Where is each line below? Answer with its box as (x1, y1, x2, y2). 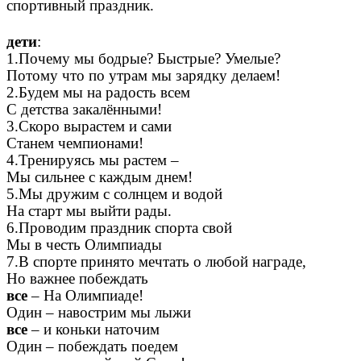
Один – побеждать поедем (6, 337, 178, 355)
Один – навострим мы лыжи (6, 303, 191, 321)
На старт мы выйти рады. (6, 201, 172, 219)
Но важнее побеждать (6, 269, 148, 287)
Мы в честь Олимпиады (6, 235, 162, 253)
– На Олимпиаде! (27, 286, 143, 304)
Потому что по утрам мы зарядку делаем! (6, 66, 280, 84)
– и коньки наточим (27, 320, 160, 338)
